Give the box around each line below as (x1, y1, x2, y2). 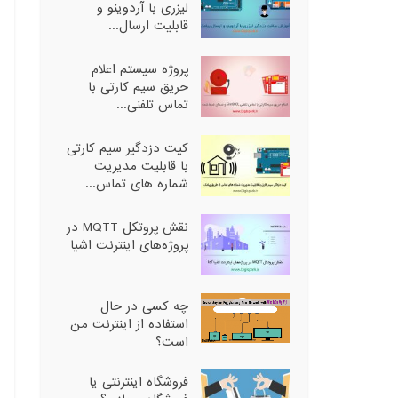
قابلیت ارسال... (107, 16, 188, 36)
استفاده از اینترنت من (69, 314, 188, 334)
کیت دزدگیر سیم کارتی (66, 138, 188, 158)
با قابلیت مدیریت (93, 155, 188, 176)
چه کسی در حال (99, 296, 188, 316)
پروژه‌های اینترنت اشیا (69, 235, 188, 255)
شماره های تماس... (84, 173, 188, 194)
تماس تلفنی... (115, 94, 188, 115)
